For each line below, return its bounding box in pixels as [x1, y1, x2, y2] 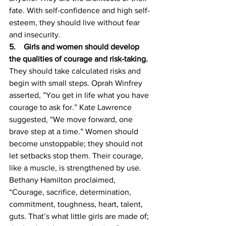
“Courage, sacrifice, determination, [9, 188, 133, 196]
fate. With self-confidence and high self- [9, 6, 150, 15]
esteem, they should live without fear [9, 18, 142, 27]
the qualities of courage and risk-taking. [9, 54, 150, 63]
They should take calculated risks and [9, 67, 143, 75]
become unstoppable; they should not [9, 139, 145, 148]
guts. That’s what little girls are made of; [9, 212, 151, 220]
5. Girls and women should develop [9, 42, 141, 51]
